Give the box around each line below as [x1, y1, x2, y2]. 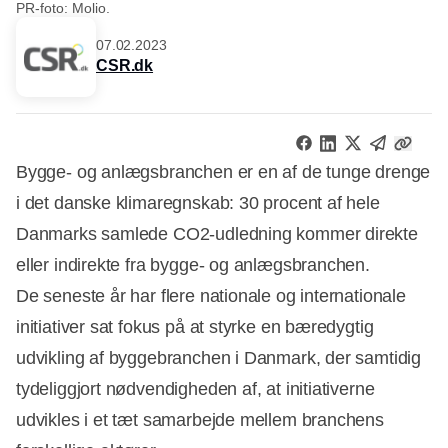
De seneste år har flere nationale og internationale [16, 285, 406, 306]
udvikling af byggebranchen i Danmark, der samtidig [16, 347, 422, 368]
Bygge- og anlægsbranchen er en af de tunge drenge [16, 161, 431, 182]
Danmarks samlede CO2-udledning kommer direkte [16, 223, 418, 244]
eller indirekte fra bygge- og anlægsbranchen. [16, 254, 370, 275]
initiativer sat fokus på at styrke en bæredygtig [16, 316, 374, 337]
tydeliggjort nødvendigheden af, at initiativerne [16, 378, 375, 399]
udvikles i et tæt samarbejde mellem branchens [16, 409, 384, 430]
